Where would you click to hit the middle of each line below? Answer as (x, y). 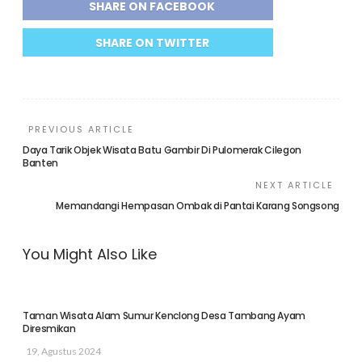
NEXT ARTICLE (295, 185)
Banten (40, 163)
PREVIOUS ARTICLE (81, 130)
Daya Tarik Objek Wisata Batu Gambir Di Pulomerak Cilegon (162, 150)
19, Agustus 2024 (63, 351)
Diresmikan (49, 329)
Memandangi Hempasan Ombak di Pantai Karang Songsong (198, 206)
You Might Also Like (90, 255)
